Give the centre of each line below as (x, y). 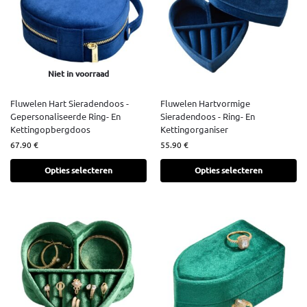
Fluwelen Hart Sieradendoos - (70, 103)
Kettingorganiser (194, 130)
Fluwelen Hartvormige (205, 103)
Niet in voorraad (78, 74)
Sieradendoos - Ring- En (208, 116)
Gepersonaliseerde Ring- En (65, 116)
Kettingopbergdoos (50, 130)
